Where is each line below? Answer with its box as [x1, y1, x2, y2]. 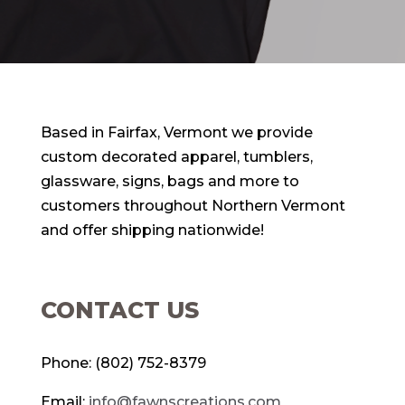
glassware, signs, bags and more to [40, 173, 299, 190]
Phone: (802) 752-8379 [40, 354, 206, 372]
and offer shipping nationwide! [40, 221, 264, 239]
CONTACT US [40, 297, 199, 324]
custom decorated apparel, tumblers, [40, 148, 313, 165]
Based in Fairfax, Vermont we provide [40, 124, 313, 141]
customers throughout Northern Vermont [40, 197, 345, 214]
